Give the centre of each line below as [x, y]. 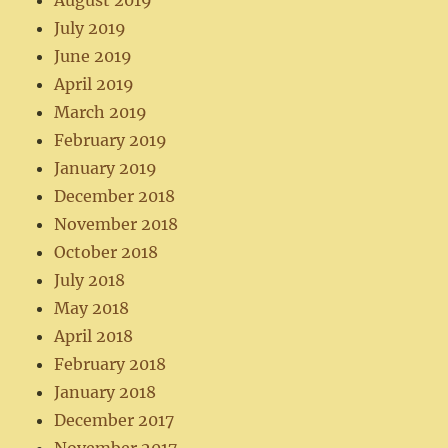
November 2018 [116, 224]
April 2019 [94, 84]
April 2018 [94, 336]
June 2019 [93, 56]
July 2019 [90, 28]
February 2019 [111, 140]
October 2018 [106, 252]
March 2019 [101, 112]
